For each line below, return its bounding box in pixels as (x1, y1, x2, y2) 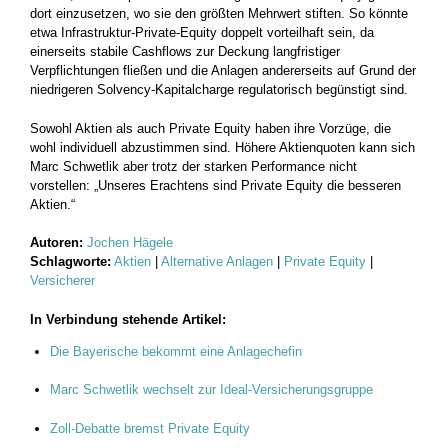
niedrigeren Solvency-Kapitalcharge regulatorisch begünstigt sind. (30, 82, 408, 98)
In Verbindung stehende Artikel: (30, 311, 226, 327)
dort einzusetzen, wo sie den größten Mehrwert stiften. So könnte (30, 6, 408, 22)
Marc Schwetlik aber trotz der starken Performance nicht (30, 158, 357, 174)
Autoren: (30, 235, 87, 251)
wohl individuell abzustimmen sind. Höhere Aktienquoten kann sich (30, 139, 415, 155)
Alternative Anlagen (161, 254, 273, 270)
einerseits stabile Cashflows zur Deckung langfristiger (30, 44, 340, 60)
